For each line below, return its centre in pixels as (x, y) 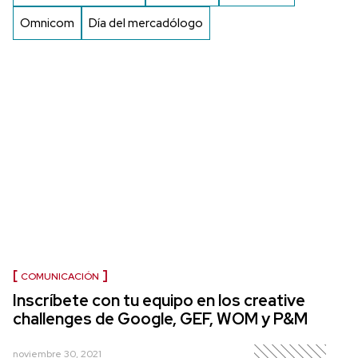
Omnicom (47, 24)
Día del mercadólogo (146, 24)
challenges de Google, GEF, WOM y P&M (160, 319)
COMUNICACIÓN (60, 277)
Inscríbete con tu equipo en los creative (159, 301)
